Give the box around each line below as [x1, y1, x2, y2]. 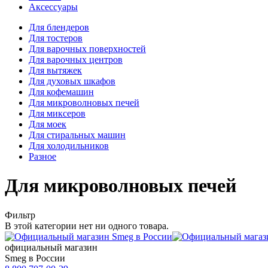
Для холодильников [29, 141, 109, 151]
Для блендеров [29, 22, 89, 32]
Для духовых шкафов [29, 76, 115, 86]
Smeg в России [5, 252, 65, 263]
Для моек [29, 119, 66, 129]
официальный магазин [5, 242, 98, 252]
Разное [29, 151, 56, 162]
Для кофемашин [29, 87, 94, 97]
